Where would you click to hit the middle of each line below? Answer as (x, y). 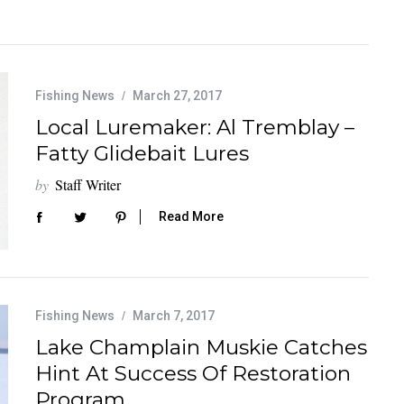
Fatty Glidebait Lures (142, 153)
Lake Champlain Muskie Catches (201, 347)
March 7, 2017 (174, 315)
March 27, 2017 (177, 95)
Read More (191, 217)
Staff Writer (88, 184)
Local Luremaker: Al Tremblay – (195, 127)
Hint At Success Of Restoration (193, 373)
